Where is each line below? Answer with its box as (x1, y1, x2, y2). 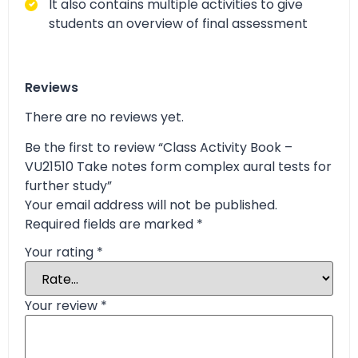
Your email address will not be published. (25, 196, 277, 215)
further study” (25, 177, 112, 196)
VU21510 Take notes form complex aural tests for (25, 157, 332, 177)
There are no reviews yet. (25, 107, 184, 126)
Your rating (25, 242, 97, 261)
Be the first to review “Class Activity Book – (25, 138, 292, 157)
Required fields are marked (25, 215, 197, 234)
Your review (25, 296, 101, 315)
